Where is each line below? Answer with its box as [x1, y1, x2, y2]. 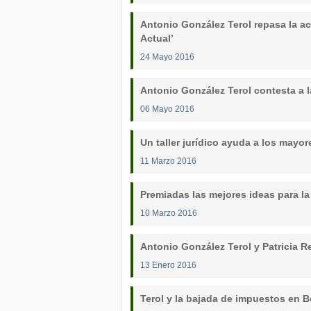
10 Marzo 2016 [140, 208, 197, 217]
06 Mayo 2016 [140, 104, 194, 113]
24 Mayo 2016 [140, 52, 194, 61]
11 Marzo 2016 [140, 156, 196, 165]
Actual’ [140, 33, 174, 44]
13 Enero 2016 [140, 260, 196, 269]
